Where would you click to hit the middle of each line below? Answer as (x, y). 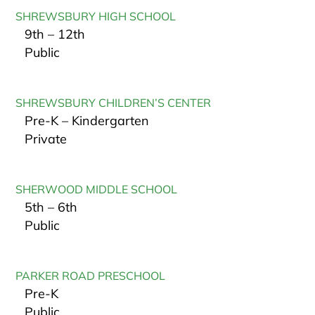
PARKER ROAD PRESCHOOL (91, 276)
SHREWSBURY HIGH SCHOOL (96, 17)
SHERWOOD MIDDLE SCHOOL (97, 189)
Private (46, 139)
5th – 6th (51, 207)
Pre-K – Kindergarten (87, 121)
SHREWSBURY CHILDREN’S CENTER (114, 103)
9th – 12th (55, 34)
